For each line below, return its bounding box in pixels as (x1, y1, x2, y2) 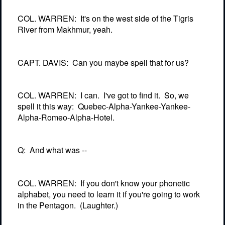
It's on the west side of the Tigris (80, 13, 193, 25)
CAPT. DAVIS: (18, 56, 68, 68)
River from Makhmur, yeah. (18, 24, 113, 36)
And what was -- (30, 144, 87, 156)
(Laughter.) (80, 199, 118, 211)
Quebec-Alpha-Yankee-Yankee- (78, 100, 190, 113)
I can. (80, 89, 99, 101)
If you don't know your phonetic (80, 177, 190, 189)
